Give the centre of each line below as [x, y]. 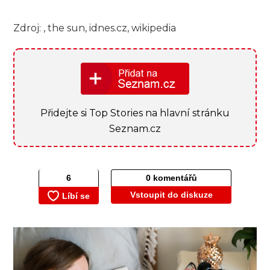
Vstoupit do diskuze [171, 195]
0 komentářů [171, 178]
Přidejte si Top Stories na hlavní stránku [135, 113]
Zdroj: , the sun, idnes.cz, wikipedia [95, 28]
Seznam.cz [135, 129]
